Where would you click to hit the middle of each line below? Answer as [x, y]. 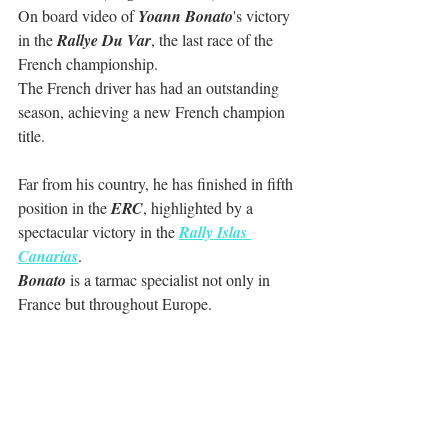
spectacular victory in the [98, 231]
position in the [64, 207]
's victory [263, 15]
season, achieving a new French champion [153, 111]
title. [31, 135]
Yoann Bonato [185, 15]
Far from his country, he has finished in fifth [157, 183]
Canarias [48, 255]
